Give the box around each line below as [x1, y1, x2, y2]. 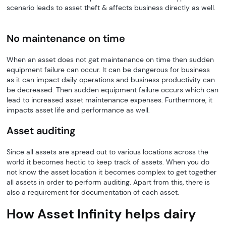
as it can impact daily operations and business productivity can [7, 75, 215, 84]
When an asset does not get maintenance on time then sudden [7, 55, 214, 64]
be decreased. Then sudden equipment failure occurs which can [7, 85, 219, 94]
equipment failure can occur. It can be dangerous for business [7, 65, 210, 74]
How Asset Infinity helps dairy [7, 205, 197, 222]
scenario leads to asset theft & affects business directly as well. [7, 3, 216, 12]
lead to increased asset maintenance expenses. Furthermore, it [7, 95, 213, 104]
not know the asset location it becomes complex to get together [7, 167, 217, 177]
